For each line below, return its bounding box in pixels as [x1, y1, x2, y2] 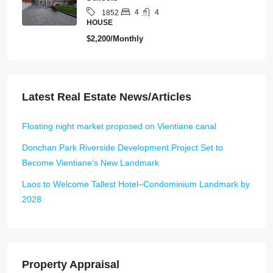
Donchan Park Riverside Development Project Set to [22, 142, 223, 152]
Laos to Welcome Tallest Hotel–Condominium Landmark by [22, 179, 250, 189]
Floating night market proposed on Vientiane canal [22, 121, 216, 131]
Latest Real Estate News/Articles [22, 90, 191, 103]
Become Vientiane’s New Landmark [22, 157, 159, 168]
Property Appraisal [22, 258, 119, 271]
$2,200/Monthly [87, 34, 143, 43]
